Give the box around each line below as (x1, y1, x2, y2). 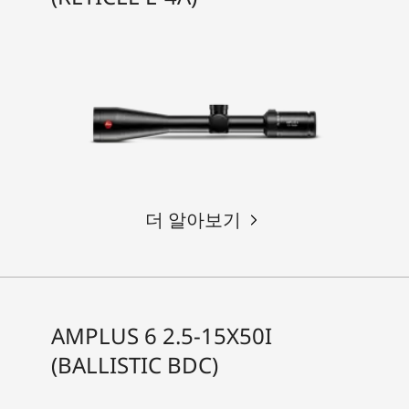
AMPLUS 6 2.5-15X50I (51, 320, 272, 351)
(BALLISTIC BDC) (51, 349, 218, 380)
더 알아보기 (145, 206, 242, 232)
